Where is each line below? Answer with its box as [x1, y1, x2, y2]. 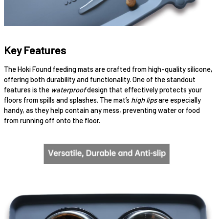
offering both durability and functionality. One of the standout [4, 75, 196, 84]
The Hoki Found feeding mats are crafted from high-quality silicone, [4, 65, 213, 74]
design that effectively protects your [86, 85, 202, 94]
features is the [4, 85, 51, 94]
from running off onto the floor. [4, 116, 100, 125]
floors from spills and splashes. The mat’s [4, 95, 131, 105]
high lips [131, 95, 157, 105]
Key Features [4, 43, 66, 56]
